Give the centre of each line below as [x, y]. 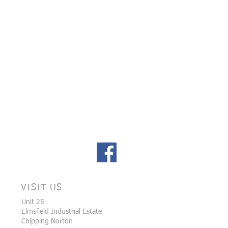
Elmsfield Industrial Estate [62, 212]
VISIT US [42, 188]
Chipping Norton [47, 221]
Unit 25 [33, 202]
